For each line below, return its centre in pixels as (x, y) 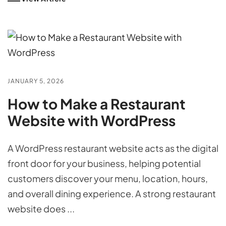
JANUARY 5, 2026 (36, 81)
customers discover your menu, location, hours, (108, 178)
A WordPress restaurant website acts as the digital (113, 148)
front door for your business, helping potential (104, 163)
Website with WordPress (92, 120)
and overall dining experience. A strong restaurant (112, 193)
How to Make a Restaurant (97, 103)
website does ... (41, 208)
